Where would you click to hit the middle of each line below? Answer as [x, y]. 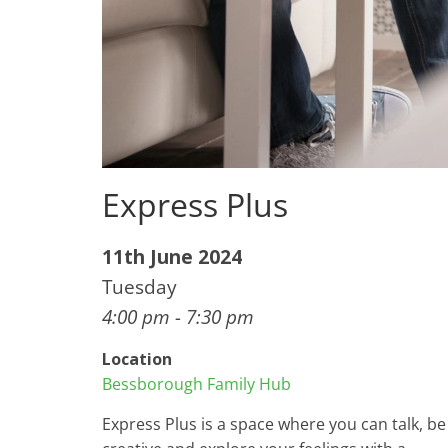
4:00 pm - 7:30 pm [178, 316]
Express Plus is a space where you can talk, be [274, 424]
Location [137, 359]
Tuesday [139, 286]
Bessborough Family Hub [196, 384]
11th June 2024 [172, 256]
